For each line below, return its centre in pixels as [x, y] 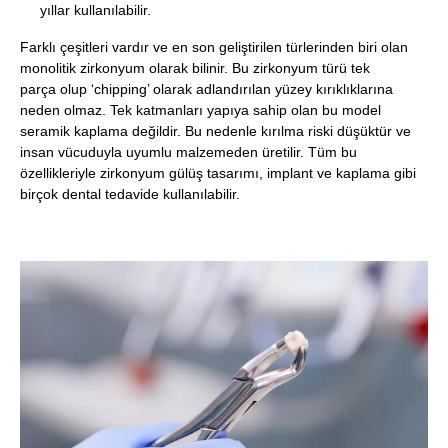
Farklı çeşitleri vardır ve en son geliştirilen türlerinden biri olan [214, 46]
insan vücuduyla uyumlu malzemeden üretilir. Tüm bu [188, 151]
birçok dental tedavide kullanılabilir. [130, 193]
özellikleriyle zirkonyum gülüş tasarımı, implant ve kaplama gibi [218, 172]
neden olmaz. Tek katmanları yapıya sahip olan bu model [200, 109]
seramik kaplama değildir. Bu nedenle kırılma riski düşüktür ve [215, 130]
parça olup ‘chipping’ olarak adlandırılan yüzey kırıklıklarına [206, 88]
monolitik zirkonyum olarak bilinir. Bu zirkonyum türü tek [195, 67]
